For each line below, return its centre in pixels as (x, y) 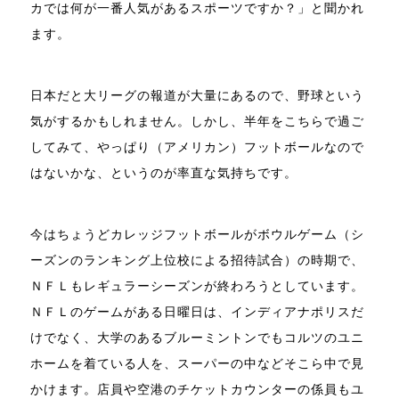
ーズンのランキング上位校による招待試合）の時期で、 (197, 260)
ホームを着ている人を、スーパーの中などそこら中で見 (197, 363)
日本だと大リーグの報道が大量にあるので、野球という (197, 95)
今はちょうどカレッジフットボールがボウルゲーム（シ (197, 234)
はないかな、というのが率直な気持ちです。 (163, 173)
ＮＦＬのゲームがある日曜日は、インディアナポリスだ (197, 312)
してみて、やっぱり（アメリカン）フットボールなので (197, 147)
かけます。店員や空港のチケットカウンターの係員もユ (197, 389)
